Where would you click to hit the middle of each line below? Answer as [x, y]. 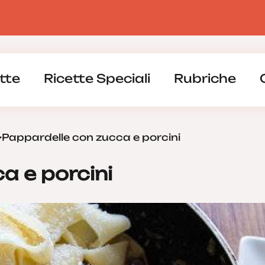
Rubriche [205, 78]
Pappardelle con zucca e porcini [91, 137]
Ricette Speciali [97, 78]
